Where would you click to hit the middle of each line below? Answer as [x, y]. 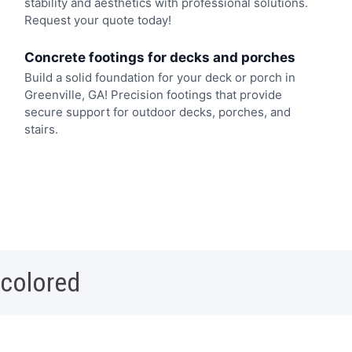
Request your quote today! [97, 20]
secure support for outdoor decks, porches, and [157, 112]
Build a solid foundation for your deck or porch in [159, 77]
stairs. [41, 129]
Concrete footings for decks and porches [159, 57]
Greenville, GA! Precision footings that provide [153, 94]
